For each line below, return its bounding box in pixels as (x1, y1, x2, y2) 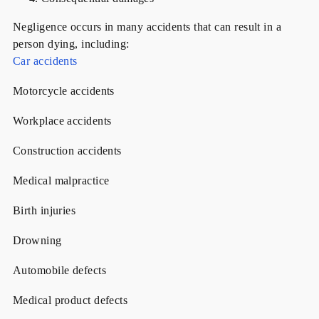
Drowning (12, 234, 62, 247)
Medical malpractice (12, 174, 110, 187)
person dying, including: (12, 38, 130, 51)
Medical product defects (12, 294, 128, 307)
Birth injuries (12, 204, 76, 217)
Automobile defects (12, 264, 107, 277)
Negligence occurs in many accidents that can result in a (12, 21, 282, 33)
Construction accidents (12, 145, 122, 157)
